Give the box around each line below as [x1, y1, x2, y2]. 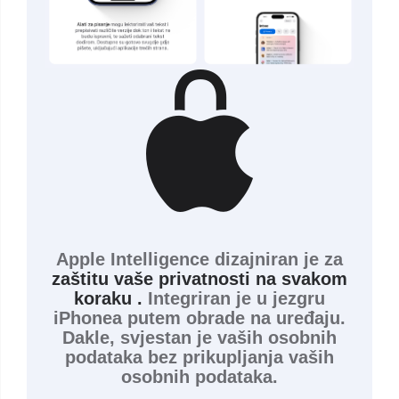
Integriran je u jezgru [142, 288, 325, 308]
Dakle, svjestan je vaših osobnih [62, 327, 337, 347]
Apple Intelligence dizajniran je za [56, 248, 343, 269]
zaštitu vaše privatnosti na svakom [52, 268, 347, 289]
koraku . [74, 288, 142, 308]
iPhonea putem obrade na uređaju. [53, 307, 346, 328]
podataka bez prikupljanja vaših [65, 346, 334, 367]
